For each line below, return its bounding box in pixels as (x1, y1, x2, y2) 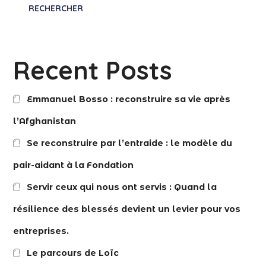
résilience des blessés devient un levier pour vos (13, 203, 241, 214)
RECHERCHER (28, 2, 84, 14)
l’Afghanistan (13, 115, 77, 126)
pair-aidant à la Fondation (13, 159, 134, 170)
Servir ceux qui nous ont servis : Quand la (26, 181, 217, 192)
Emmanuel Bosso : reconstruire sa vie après (26, 93, 230, 104)
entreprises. (13, 225, 69, 236)
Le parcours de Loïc (26, 247, 119, 258)
